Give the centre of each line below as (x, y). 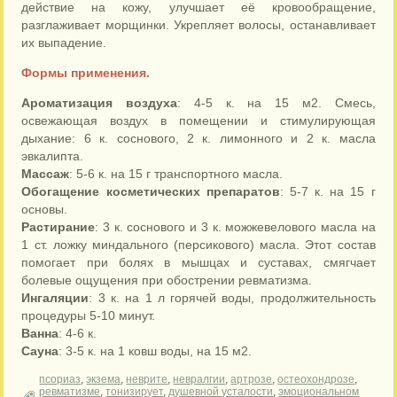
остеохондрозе (316, 379)
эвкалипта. (53, 156)
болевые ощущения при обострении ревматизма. (167, 280)
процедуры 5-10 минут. (89, 315)
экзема (104, 379)
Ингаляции (55, 298)
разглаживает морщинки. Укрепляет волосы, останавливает (198, 25)
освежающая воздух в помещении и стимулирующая (198, 121)
